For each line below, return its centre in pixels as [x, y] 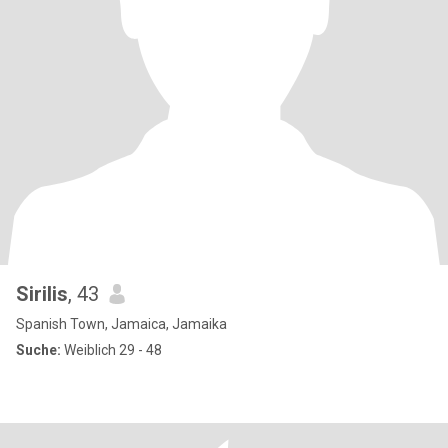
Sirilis [42, 294]
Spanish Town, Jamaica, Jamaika [121, 324]
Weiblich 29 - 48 [111, 350]
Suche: [38, 350]
